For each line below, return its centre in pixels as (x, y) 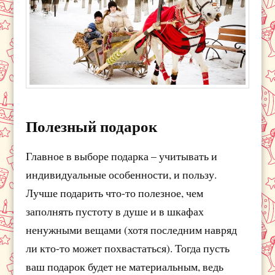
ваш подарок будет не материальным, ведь (125, 266)
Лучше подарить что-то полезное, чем (115, 192)
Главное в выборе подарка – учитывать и (122, 156)
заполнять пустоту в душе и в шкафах (115, 211)
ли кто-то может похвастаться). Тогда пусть (128, 248)
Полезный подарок (92, 126)
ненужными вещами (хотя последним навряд (132, 229)
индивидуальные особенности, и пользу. (122, 174)
